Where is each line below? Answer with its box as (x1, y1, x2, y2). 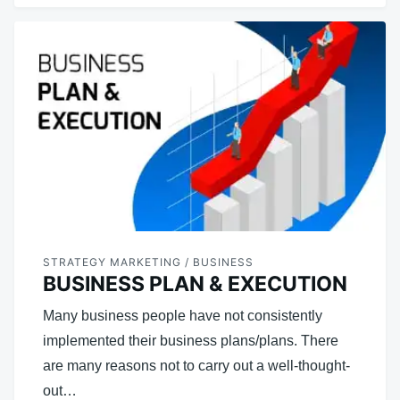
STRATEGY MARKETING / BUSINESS (43, 254, 254, 269)
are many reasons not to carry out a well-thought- (43, 357, 350, 373)
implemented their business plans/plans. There (43, 332, 338, 348)
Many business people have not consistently (43, 307, 322, 323)
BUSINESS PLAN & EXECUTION (43, 271, 347, 296)
